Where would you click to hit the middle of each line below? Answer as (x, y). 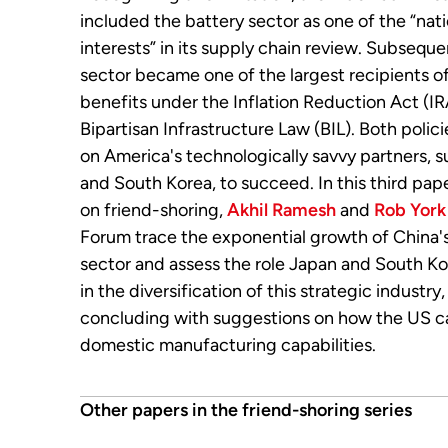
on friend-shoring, (153, 210)
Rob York (410, 210)
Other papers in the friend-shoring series (246, 410)
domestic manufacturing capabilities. (228, 345)
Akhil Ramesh (281, 210)
